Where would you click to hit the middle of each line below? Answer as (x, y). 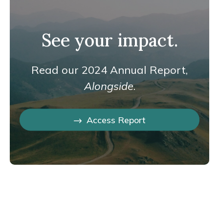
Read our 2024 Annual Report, (109, 70)
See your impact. (109, 40)
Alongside (109, 86)
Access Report (116, 120)
